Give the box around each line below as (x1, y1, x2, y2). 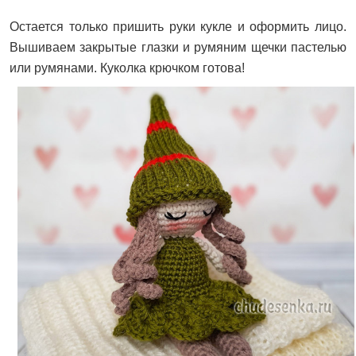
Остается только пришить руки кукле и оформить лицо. (10, 19, 346, 33)
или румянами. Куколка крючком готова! (10, 60, 245, 75)
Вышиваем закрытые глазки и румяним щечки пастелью (10, 40, 346, 54)
